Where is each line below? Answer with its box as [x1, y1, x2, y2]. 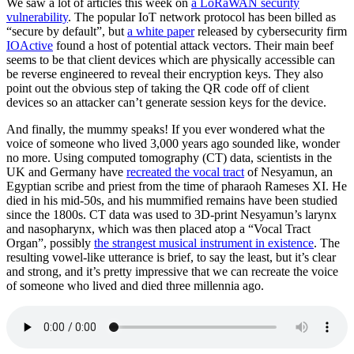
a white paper [127, 24, 194, 39]
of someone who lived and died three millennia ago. [6, 279, 264, 293]
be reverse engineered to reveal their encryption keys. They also [6, 67, 323, 81]
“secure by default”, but [6, 24, 127, 39]
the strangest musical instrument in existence [94, 236, 314, 250]
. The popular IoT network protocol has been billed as [68, 10, 336, 24]
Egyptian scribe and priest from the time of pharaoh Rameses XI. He [6, 179, 347, 194]
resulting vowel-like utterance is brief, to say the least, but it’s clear [6, 250, 336, 265]
